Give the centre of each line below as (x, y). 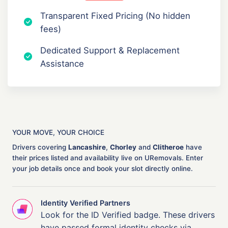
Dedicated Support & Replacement (110, 50)
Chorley (123, 147)
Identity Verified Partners (85, 203)
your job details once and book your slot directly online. (103, 168)
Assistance (62, 63)
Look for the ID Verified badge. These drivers (128, 215)
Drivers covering (40, 147)
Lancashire (87, 147)
